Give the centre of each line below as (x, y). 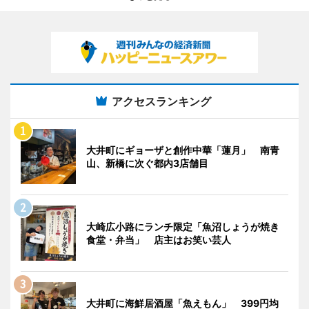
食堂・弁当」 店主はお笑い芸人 (159, 240)
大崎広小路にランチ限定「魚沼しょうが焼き (183, 227)
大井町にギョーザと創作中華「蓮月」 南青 (183, 150)
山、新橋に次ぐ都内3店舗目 (147, 163)
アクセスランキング (161, 102)
